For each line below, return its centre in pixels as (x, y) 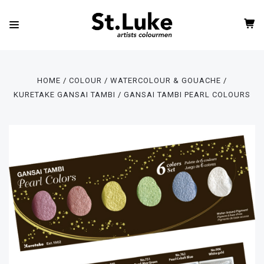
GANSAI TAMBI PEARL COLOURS (187, 95)
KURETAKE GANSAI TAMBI (64, 95)
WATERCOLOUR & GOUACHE (166, 80)
